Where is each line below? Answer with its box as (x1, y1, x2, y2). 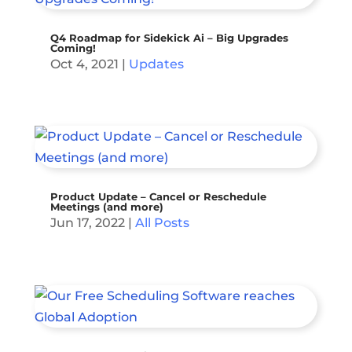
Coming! (49, 42, 96, 55)
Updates (128, 57, 184, 72)
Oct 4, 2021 (49, 57, 119, 72)
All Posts (134, 215, 189, 231)
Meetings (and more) (49, 200, 163, 214)
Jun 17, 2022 (49, 215, 125, 231)
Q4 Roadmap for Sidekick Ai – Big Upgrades (49, 31, 288, 45)
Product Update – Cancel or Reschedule (49, 190, 266, 203)
